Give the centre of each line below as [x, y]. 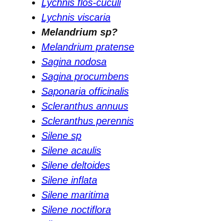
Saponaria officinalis [85, 91]
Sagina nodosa [74, 61]
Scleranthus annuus [85, 106]
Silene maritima [75, 195]
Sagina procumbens [85, 76]
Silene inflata [69, 180]
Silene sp [61, 135]
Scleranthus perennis [87, 121]
